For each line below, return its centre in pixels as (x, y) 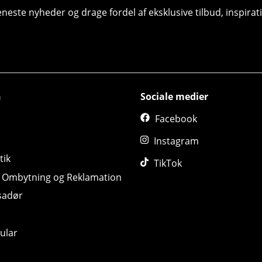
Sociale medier (174, 97)
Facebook (176, 119)
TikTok (168, 163)
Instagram (176, 141)
